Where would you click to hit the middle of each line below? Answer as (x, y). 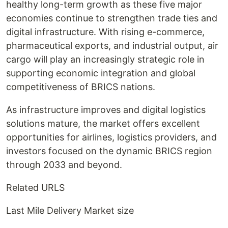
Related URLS (35, 188)
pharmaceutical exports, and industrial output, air (112, 46)
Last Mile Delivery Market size (70, 210)
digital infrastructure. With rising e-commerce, (105, 32)
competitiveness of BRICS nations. (81, 87)
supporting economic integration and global (101, 73)
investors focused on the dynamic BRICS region (109, 151)
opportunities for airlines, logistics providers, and (111, 137)
